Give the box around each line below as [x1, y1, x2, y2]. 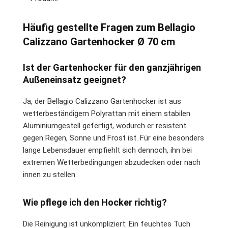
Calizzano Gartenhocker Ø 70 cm [23, 35, 175, 48]
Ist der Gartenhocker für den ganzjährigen [23, 62, 201, 73]
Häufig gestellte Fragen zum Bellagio [23, 21, 195, 34]
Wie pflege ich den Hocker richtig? [23, 196, 167, 208]
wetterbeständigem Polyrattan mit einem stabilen [23, 108, 190, 118]
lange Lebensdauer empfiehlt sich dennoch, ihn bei [23, 145, 192, 155]
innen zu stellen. [23, 169, 77, 179]
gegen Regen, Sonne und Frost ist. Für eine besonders [23, 133, 204, 142]
